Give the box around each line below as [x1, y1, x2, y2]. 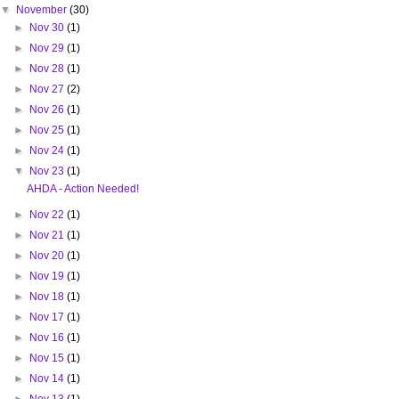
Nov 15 [28, 352, 67, 365]
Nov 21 [28, 229, 67, 242]
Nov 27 [28, 83, 67, 96]
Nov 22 [28, 208, 67, 222]
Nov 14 [28, 372, 67, 386]
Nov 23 [28, 165, 67, 178]
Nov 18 [28, 290, 67, 304]
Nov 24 [28, 144, 67, 158]
